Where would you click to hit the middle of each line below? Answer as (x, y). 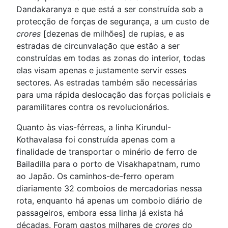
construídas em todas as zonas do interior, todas (111, 58)
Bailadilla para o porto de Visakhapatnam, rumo (108, 164)
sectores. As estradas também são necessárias (107, 82)
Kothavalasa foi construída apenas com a (96, 139)
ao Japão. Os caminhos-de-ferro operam (95, 176)
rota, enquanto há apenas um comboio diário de (109, 201)
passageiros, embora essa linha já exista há (100, 213)
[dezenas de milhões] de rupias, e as (112, 34)
